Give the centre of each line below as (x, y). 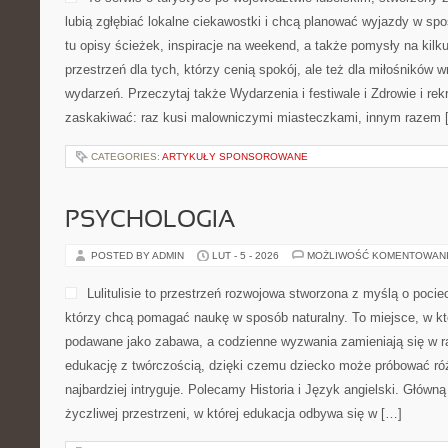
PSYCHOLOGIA (150, 221)
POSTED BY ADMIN (139, 255)
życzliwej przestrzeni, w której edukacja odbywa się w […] (233, 413)
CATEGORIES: (126, 156)
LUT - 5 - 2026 (245, 255)
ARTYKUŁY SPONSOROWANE (235, 156)
